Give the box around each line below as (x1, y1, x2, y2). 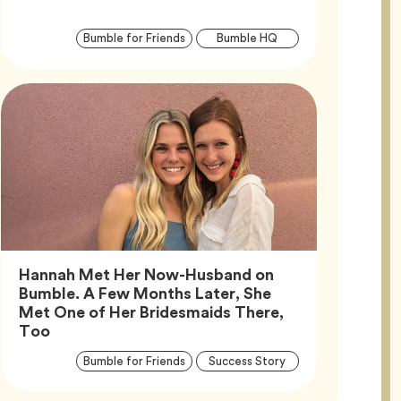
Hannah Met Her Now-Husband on (18, 261, 274, 286)
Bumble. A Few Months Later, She (18, 280, 271, 305)
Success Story (209, 352, 286, 370)
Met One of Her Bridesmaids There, (18, 299, 284, 324)
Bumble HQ (217, 30, 278, 47)
